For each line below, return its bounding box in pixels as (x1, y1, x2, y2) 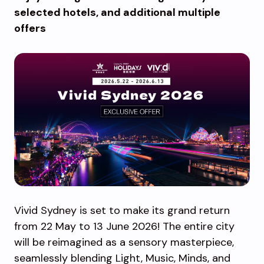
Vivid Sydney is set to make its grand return (14, 203, 230, 217)
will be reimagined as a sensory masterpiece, (14, 235, 234, 249)
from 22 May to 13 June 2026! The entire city (14, 219, 235, 233)
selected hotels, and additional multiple (14, 5, 220, 19)
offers (14, 21, 46, 35)
